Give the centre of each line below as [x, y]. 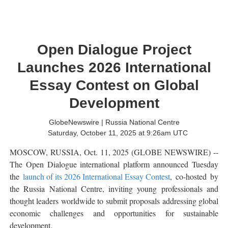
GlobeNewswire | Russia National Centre [114, 122]
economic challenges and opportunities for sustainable [114, 213]
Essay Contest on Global [114, 85]
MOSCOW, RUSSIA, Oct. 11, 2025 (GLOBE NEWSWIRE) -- [114, 152]
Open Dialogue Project [114, 50]
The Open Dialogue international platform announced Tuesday [114, 164]
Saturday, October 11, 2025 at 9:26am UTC [118, 133]
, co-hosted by [194, 177]
